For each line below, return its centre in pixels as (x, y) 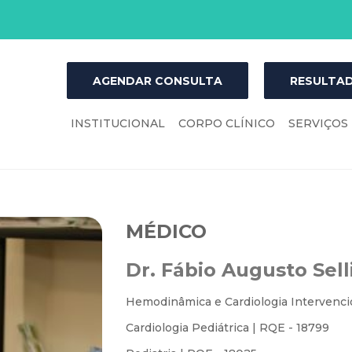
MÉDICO (166, 231)
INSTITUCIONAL (118, 123)
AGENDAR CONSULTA (158, 81)
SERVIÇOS (318, 123)
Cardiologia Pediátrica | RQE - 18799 (227, 328)
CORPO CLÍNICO (227, 123)
